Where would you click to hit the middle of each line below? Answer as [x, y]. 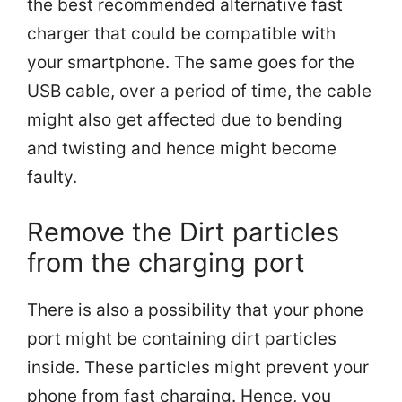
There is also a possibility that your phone [195, 310]
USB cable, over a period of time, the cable [199, 91]
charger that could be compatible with [181, 33]
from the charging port [166, 263]
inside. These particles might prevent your [198, 368]
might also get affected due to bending [185, 119]
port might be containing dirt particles [182, 339]
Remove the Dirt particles [183, 232]
